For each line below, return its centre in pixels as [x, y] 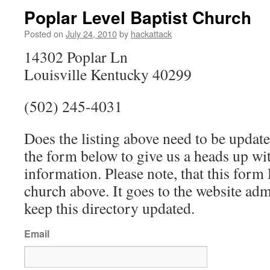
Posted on [44, 33]
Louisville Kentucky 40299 [108, 74]
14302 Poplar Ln [76, 57]
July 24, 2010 [91, 33]
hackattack [151, 33]
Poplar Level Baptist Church [138, 17]
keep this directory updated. [109, 208]
